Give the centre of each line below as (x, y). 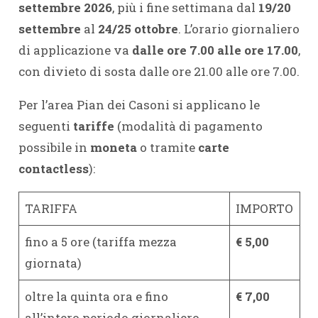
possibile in (54, 147)
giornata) (53, 263)
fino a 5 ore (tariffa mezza (101, 242)
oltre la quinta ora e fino (97, 296)
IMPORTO (264, 208)
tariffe (95, 126)
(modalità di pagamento (190, 126)
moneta (115, 147)
